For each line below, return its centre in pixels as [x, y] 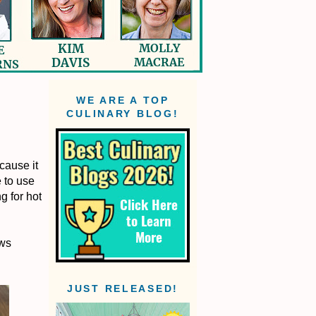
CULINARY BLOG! [123, 114]
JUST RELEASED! [123, 289]
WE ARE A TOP [123, 101]
